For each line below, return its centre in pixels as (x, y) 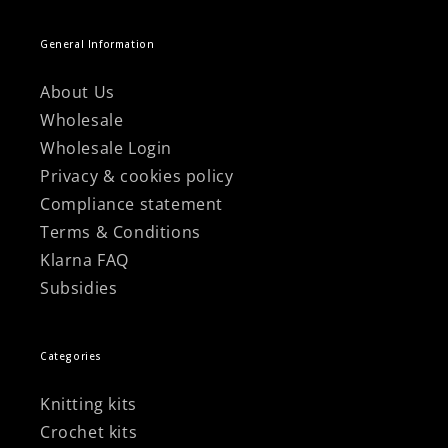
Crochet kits (89, 432)
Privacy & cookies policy (137, 176)
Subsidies (79, 288)
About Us (77, 92)
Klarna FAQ (84, 260)
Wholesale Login (106, 148)
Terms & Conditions (120, 232)
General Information (97, 44)
